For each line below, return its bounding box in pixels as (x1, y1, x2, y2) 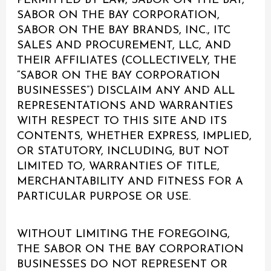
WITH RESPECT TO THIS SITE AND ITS (17, 116, 227, 128)
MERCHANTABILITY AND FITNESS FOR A (17, 176, 244, 188)
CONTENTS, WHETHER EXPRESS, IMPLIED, (17, 131, 252, 143)
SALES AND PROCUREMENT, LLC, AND (17, 40, 232, 52)
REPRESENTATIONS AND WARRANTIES (17, 100, 233, 113)
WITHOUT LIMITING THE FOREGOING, (17, 228, 230, 240)
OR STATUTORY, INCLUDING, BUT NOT (17, 146, 230, 158)
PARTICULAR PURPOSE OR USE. (17, 191, 191, 203)
